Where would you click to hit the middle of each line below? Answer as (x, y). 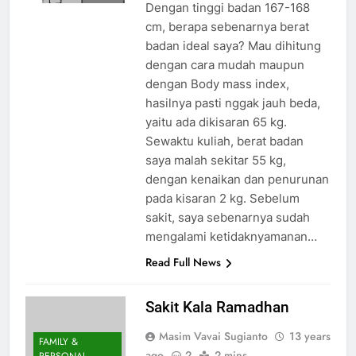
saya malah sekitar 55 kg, (215, 161)
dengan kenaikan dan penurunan (237, 180)
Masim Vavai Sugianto (213, 337)
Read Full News (183, 263)
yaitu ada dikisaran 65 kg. (216, 122)
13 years (310, 337)
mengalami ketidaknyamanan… (231, 237)
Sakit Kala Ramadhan (217, 308)
